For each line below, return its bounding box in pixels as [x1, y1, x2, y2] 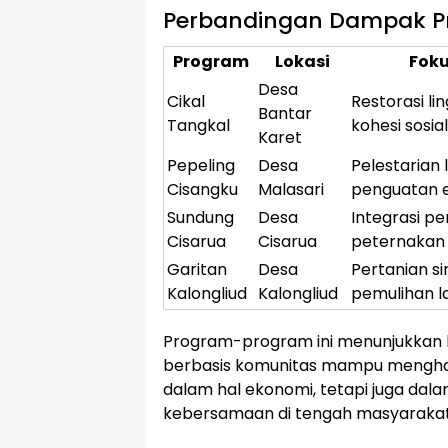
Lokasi [275, 50, 330, 73]
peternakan [351, 230, 445, 253]
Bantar [258, 102, 312, 125]
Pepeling [167, 154, 235, 177]
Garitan [167, 258, 227, 281]
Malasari [258, 178, 324, 201]
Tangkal [167, 114, 230, 137]
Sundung [167, 206, 234, 229]
